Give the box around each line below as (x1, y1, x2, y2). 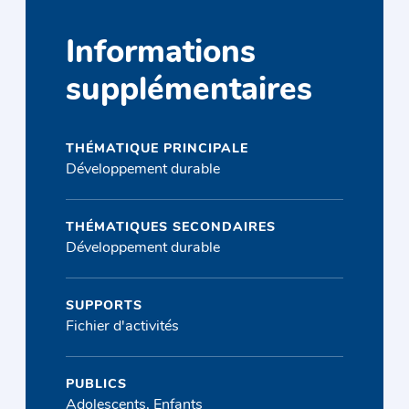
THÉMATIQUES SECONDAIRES (66, 220, 277, 235)
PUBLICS (66, 377, 128, 392)
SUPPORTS (66, 299, 143, 313)
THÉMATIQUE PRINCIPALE (66, 142, 249, 156)
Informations (66, 38, 257, 71)
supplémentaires (66, 76, 313, 109)
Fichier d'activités (66, 319, 180, 334)
